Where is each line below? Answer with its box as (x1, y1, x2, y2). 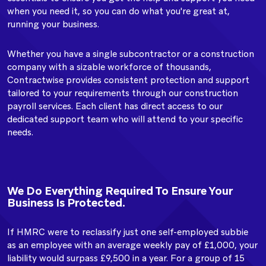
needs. (7, 126, 33, 138)
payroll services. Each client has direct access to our (7, 100, 223, 112)
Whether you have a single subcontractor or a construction (7, 48, 254, 60)
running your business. (7, 18, 102, 30)
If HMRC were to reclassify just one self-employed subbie (7, 226, 248, 238)
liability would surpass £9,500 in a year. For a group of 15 (7, 252, 245, 264)
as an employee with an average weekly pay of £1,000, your (7, 239, 258, 251)
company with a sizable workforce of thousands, (7, 61, 211, 73)
